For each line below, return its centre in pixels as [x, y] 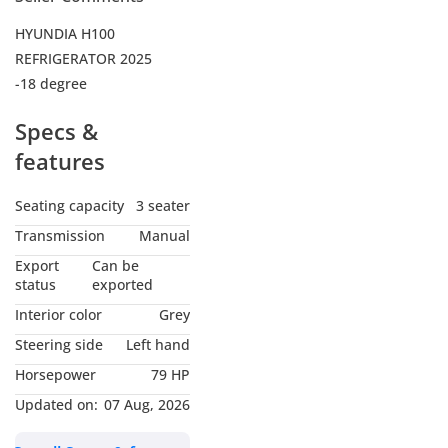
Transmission [60, 235]
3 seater [163, 205]
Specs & [56, 130]
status [35, 284]
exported [123, 284]
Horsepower [55, 374]
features [60, 160]
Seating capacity [69, 205]
